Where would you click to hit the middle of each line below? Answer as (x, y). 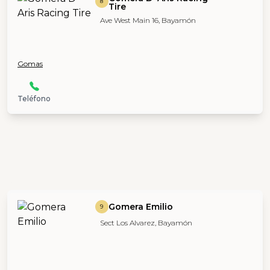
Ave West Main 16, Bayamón (148, 20)
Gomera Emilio (140, 206)
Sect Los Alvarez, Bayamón (146, 222)
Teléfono (34, 98)
